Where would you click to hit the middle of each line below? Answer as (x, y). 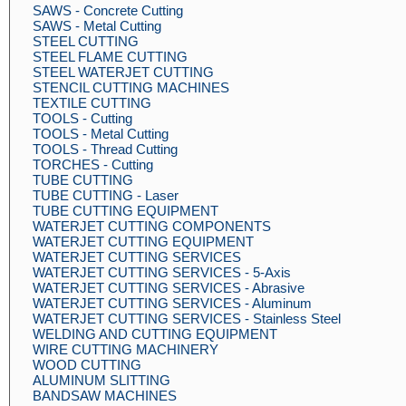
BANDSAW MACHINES (105, 396)
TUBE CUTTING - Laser (106, 195)
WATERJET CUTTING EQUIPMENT (143, 242)
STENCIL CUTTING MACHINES (131, 87)
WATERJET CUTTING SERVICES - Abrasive (169, 288)
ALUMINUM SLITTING (101, 380)
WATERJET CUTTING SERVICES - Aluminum (172, 303)
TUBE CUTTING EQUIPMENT (126, 211)
